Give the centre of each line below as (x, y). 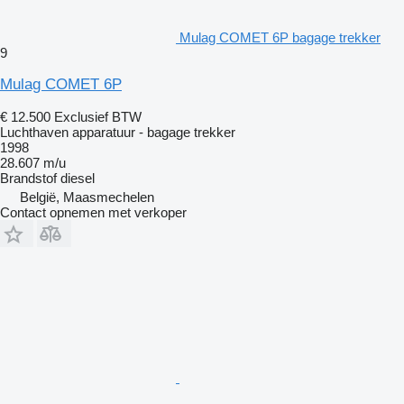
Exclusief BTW (98, 116)
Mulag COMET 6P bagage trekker (280, 37)
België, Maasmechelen (87, 197)
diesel (78, 178)
